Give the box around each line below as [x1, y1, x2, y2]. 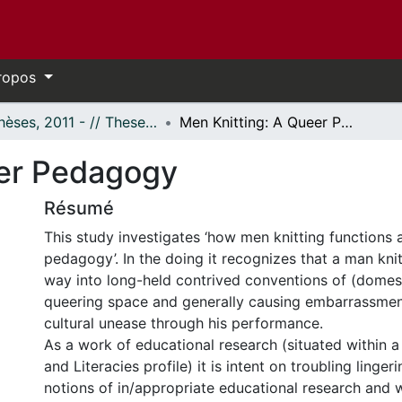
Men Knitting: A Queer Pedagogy [341, 113, 353, 131]
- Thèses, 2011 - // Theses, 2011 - [145, 113, 157, 131]
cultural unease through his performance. [44, 314, 323, 332]
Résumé [44, 197, 114, 219]
